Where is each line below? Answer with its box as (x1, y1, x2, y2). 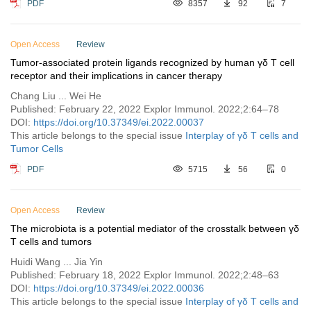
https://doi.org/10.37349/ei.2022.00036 (33, 283, 204, 294)
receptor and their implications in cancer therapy (10, 70, 222, 81)
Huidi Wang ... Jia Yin (10, 256, 103, 267)
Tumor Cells (10, 143, 63, 154)
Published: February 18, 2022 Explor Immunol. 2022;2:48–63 (10, 269, 279, 280)
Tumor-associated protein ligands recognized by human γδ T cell (10, 57, 294, 68)
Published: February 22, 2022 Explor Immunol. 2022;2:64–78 (10, 103, 279, 115)
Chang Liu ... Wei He (10, 90, 101, 101)
